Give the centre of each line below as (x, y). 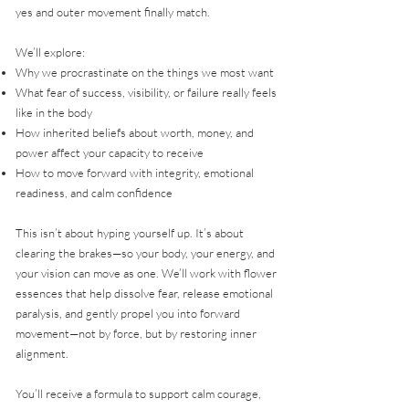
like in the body (54, 113)
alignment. (42, 354)
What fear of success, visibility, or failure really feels (146, 93)
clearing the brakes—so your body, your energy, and (145, 253)
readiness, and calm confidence (94, 193)
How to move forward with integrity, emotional (135, 173)
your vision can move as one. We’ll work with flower (146, 273)
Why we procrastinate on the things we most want (145, 73)
